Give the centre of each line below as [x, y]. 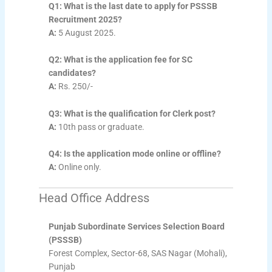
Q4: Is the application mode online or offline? [135, 154]
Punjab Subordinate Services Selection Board [137, 226]
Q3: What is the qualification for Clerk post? [132, 113]
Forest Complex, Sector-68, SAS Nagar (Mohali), [138, 253]
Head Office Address [94, 198]
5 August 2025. [87, 32]
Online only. [79, 167]
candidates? [73, 73]
